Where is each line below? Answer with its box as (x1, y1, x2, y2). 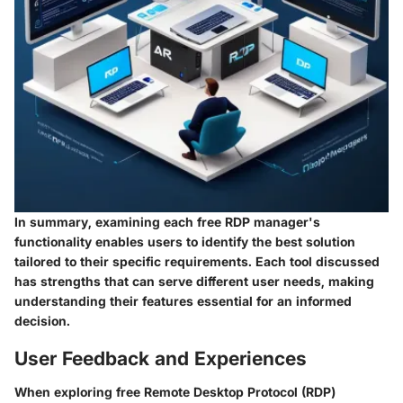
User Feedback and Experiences (14, 346, 307, 370)
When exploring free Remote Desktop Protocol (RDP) (14, 384, 336, 400)
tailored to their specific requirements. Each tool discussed (14, 253, 380, 269)
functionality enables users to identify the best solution (14, 233, 355, 249)
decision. (14, 312, 70, 328)
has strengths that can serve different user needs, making (14, 273, 374, 289)
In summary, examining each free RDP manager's (14, 213, 320, 229)
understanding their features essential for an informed (14, 292, 352, 309)
